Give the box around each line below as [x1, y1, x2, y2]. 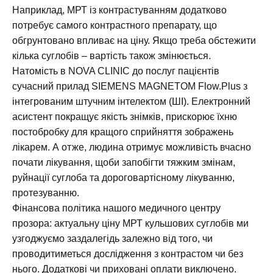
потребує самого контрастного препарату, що [12, 20, 217, 31]
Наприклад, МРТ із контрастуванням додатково [12, 5, 227, 16]
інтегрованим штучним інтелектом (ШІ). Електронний [12, 96, 250, 107]
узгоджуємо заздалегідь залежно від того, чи [12, 233, 213, 244]
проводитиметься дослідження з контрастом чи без [12, 249, 243, 260]
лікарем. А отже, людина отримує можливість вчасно [12, 142, 251, 153]
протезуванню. [12, 188, 79, 199]
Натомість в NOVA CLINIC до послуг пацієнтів [12, 66, 219, 77]
